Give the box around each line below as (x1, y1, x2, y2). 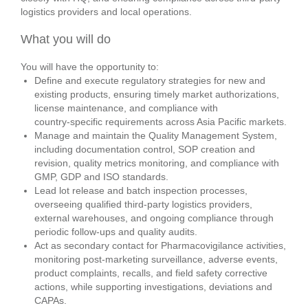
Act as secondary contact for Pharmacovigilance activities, (34, 240, 286, 251)
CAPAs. (34, 295, 67, 306)
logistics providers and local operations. (21, 6, 192, 17)
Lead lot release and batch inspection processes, (34, 185, 247, 196)
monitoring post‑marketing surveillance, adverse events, (34, 254, 278, 265)
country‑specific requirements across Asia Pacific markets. (34, 116, 287, 127)
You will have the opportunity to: (21, 61, 159, 72)
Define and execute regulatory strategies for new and (34, 75, 265, 86)
